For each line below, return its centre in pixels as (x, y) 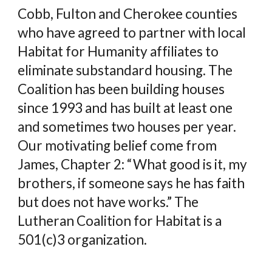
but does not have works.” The (108, 202)
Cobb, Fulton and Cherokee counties (128, 14)
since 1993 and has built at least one (125, 108)
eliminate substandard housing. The (125, 70)
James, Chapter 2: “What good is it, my (133, 164)
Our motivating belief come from (117, 145)
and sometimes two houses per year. (127, 127)
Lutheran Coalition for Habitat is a (120, 221)
